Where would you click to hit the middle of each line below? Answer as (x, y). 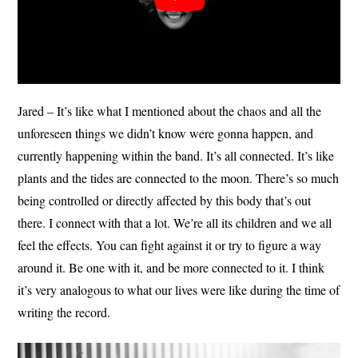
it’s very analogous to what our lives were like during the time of (179, 289)
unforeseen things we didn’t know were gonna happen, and (166, 133)
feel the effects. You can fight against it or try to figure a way (170, 245)
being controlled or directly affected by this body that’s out (165, 200)
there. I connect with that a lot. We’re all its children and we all (175, 222)
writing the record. (64, 312)
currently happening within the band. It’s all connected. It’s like (176, 155)
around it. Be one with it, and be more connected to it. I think (171, 267)
